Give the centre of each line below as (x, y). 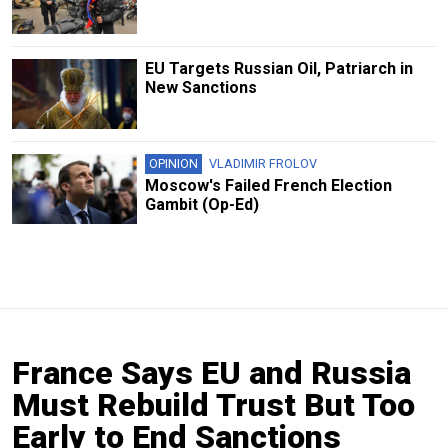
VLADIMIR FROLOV (262, 164)
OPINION (173, 164)
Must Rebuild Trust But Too (213, 405)
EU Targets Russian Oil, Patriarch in (278, 68)
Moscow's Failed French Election (268, 186)
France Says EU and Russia (211, 373)
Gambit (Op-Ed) (201, 205)
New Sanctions (200, 87)
